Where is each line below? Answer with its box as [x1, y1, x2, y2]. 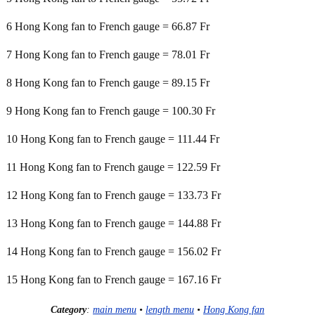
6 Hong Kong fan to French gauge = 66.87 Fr [6, 20, 210, 32]
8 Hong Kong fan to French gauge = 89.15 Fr [6, 77, 210, 89]
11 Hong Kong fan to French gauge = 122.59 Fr [6, 161, 220, 173]
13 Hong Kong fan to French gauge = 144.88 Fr [6, 217, 221, 229]
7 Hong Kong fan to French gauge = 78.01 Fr [6, 49, 210, 60]
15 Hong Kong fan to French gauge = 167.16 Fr [6, 274, 221, 285]
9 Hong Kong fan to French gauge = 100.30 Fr [6, 105, 215, 117]
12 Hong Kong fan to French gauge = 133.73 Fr [6, 189, 221, 201]
